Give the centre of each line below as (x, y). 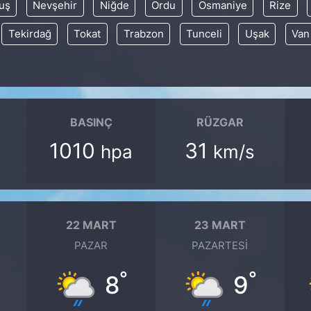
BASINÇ (91, 122)
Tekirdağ (30, 34)
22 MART (91, 225)
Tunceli (204, 34)
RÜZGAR (220, 122)
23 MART (220, 225)
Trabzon (143, 34)
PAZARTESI (220, 245)
